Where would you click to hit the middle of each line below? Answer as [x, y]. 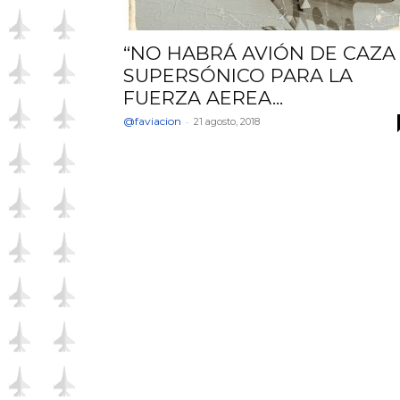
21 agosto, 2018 [227, 121]
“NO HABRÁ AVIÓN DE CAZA [259, 53]
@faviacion [152, 121]
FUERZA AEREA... [203, 98]
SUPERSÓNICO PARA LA [238, 75]
